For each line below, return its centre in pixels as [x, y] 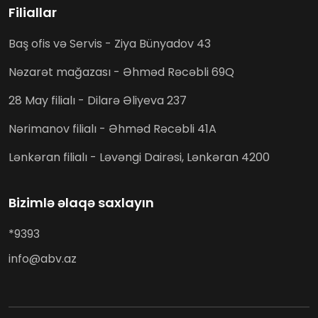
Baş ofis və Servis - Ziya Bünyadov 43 [111, 44]
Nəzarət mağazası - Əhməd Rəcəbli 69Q [123, 72]
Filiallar [33, 13]
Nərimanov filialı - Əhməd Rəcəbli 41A [114, 129]
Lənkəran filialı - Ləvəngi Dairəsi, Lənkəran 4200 [139, 158]
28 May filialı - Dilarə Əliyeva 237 [98, 101]
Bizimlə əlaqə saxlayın [81, 203]
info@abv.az [43, 259]
